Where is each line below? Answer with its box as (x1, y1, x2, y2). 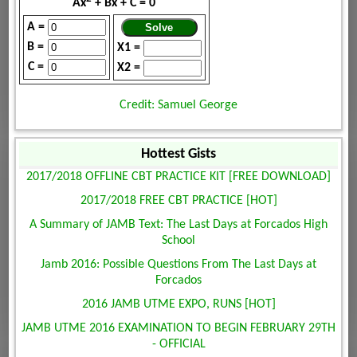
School (162, 233, 195, 247)
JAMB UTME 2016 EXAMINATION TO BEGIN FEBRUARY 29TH (22, 321, 335, 335)
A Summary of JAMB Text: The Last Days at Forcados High (29, 218, 328, 231)
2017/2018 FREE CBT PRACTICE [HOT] (80, 194, 277, 207)
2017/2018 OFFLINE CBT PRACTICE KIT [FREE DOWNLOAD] (26, 170, 331, 183)
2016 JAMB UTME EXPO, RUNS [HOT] (81, 297, 276, 311)
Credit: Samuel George (120, 98, 237, 112)
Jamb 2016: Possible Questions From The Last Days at (41, 257, 316, 271)
